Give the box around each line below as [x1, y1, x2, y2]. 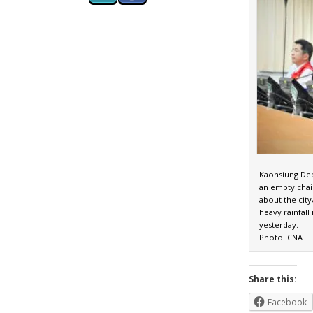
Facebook [268, 296, 307, 309]
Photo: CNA [259, 232, 303, 243]
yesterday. [259, 219, 298, 231]
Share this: [249, 273, 297, 286]
